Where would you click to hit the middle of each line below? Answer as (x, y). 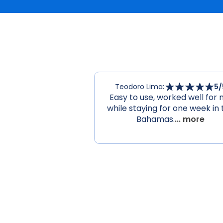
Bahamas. (156, 119)
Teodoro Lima (139, 87)
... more (190, 119)
